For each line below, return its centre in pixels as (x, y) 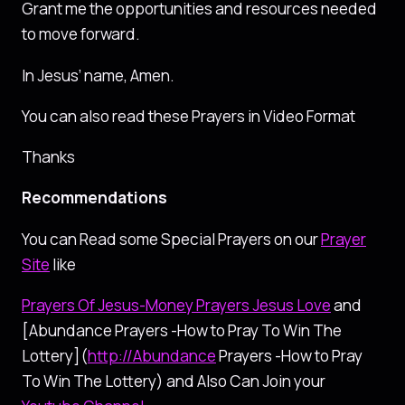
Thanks (48, 157)
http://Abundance (152, 355)
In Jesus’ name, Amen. (98, 75)
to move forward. (81, 34)
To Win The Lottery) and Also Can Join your (174, 381)
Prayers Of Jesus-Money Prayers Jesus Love (176, 305)
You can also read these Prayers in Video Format (188, 116)
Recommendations (94, 198)
